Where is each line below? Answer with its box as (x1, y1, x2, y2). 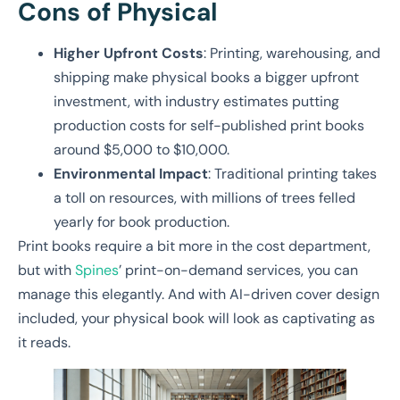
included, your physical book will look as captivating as (18, 308, 375, 328)
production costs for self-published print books (54, 115, 364, 135)
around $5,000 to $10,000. (54, 139, 229, 159)
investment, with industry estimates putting (54, 91, 339, 111)
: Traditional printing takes (208, 163, 377, 183)
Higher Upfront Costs (54, 43, 204, 62)
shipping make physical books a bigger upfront (54, 67, 359, 87)
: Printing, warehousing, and (204, 43, 380, 62)
